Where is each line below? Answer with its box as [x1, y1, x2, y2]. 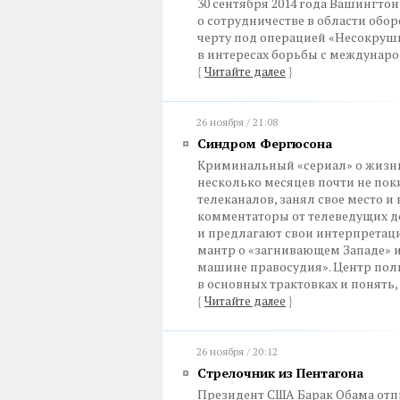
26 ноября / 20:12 [196, 345, 278, 358]
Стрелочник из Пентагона [197, 364, 363, 381]
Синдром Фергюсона [197, 135, 332, 152]
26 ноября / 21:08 [196, 115, 278, 129]
